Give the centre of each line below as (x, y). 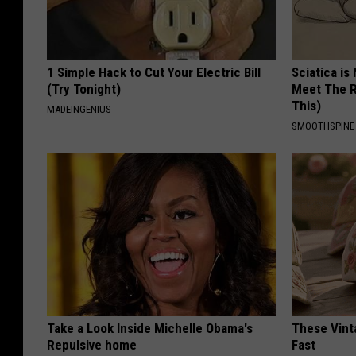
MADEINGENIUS (79, 109)
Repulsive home (92, 344)
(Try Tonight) (84, 89)
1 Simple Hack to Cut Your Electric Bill (154, 72)
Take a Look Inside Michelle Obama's (150, 328)
